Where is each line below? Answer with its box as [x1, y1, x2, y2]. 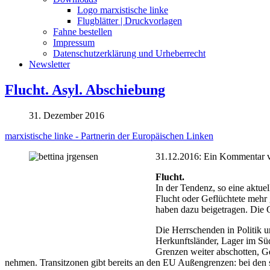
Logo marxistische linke [77, 4, 168, 15]
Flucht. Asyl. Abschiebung [5, 81, 165, 98]
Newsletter [29, 58, 70, 69]
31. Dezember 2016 [29, 110, 104, 121]
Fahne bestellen [53, 26, 112, 37]
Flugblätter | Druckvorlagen [77, 15, 182, 26]
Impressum [53, 37, 95, 48]
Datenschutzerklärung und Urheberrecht [53, 48, 206, 58]
